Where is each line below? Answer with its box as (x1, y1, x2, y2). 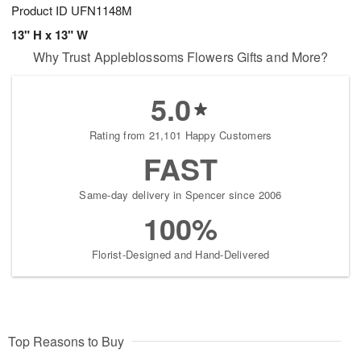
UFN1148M (71, 2, 132, 19)
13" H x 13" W (11, 26, 88, 44)
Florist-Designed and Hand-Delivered (91, 247, 270, 262)
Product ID (11, 2, 71, 19)
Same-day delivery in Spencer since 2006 (79, 187, 282, 202)
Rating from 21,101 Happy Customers (89, 127, 272, 143)
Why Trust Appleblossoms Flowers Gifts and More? (32, 48, 329, 66)
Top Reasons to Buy (8, 332, 124, 351)
